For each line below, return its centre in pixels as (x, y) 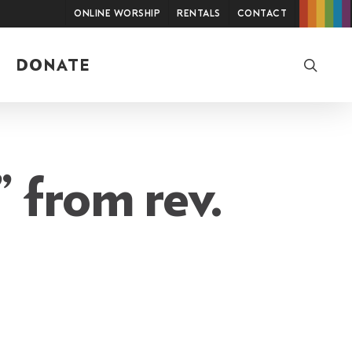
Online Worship (117, 14)
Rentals (199, 14)
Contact (262, 14)
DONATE (53, 66)
